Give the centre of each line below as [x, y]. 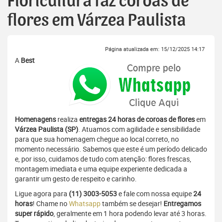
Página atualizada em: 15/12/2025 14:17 [155, 49]
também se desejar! [132, 204]
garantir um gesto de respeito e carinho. [76, 179]
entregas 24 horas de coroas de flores [137, 119]
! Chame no [51, 204]
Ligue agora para [42, 194]
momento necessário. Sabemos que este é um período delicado [111, 149]
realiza [68, 119]
